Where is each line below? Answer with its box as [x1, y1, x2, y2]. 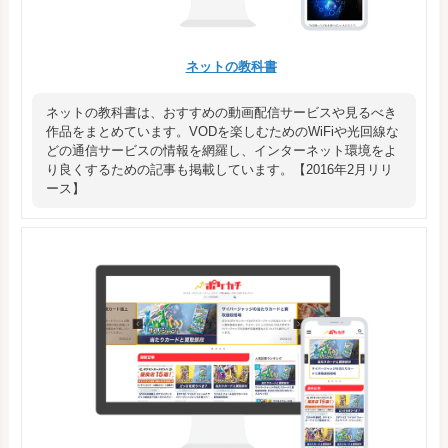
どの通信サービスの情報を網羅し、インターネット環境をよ [46, 142, 397, 158]
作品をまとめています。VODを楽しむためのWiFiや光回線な [46, 123, 399, 139]
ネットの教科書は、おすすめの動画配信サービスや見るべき [46, 104, 397, 120]
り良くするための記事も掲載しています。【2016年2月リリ [46, 161, 393, 177]
